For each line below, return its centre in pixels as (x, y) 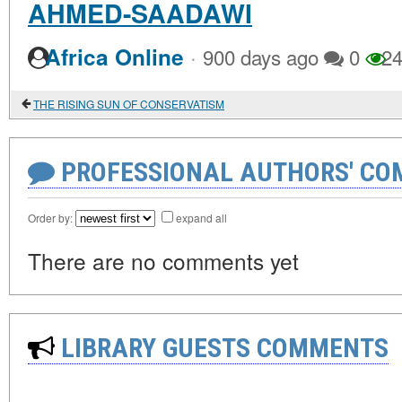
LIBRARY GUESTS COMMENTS (222, 348)
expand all (201, 218)
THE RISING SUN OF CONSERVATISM (129, 104)
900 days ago (261, 57)
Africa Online (114, 57)
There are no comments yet (163, 261)
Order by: (52, 218)
